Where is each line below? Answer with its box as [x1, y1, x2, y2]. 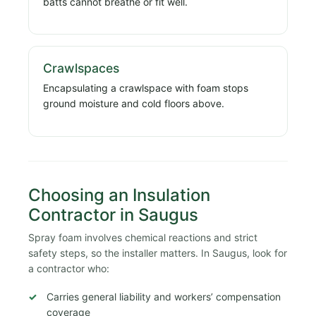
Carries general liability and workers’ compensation [47, 291, 281, 303]
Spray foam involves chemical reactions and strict [28, 231, 257, 243]
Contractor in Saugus [28, 204, 198, 225]
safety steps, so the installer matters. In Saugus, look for [28, 247, 287, 259]
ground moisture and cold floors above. [43, 97, 224, 110]
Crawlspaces [43, 61, 119, 76]
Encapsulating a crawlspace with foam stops [43, 82, 248, 95]
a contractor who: [28, 262, 109, 274]
